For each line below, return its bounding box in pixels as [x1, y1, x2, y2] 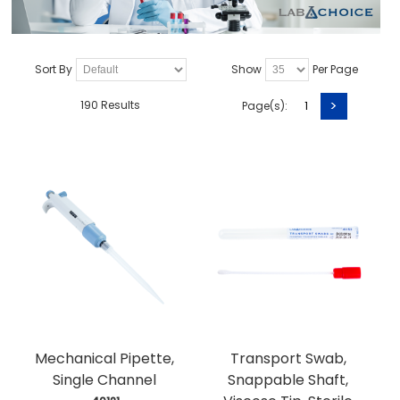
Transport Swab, [229, 347, 346, 369]
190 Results [80, 97, 141, 113]
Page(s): [241, 97, 287, 113]
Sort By [34, 62, 72, 78]
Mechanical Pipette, [34, 347, 174, 369]
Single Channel [52, 369, 156, 390]
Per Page [312, 62, 358, 78]
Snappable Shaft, [228, 369, 349, 390]
